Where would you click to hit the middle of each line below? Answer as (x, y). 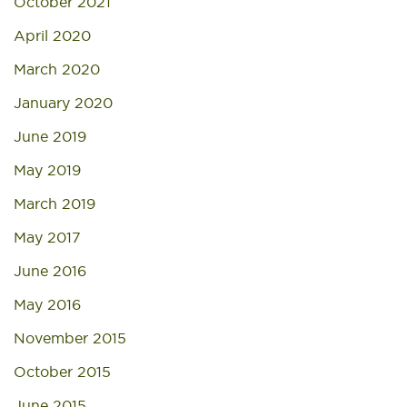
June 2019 (50, 136)
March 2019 (55, 203)
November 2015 (70, 338)
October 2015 (62, 372)
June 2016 (50, 271)
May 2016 (47, 304)
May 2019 (47, 170)
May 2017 (47, 237)
